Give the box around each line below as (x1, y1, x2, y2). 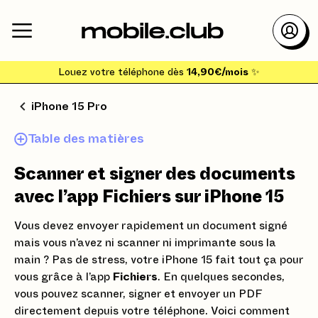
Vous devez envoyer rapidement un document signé (14, 220, 287, 231)
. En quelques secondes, (158, 271, 285, 283)
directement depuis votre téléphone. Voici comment (14, 305, 290, 317)
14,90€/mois (187, 67, 248, 77)
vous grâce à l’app (14, 271, 113, 283)
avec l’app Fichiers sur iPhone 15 (14, 189, 284, 206)
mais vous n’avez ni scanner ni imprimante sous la (14, 237, 276, 248)
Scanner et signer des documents (14, 166, 295, 183)
